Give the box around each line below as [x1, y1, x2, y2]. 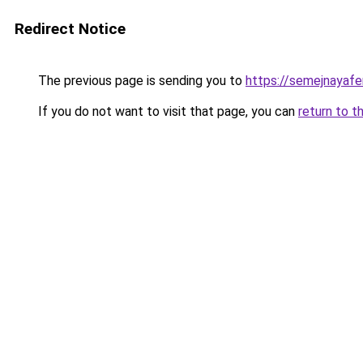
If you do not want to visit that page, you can [35, 104, 298, 119]
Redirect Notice [15, 19, 126, 38]
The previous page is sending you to [35, 73, 246, 88]
